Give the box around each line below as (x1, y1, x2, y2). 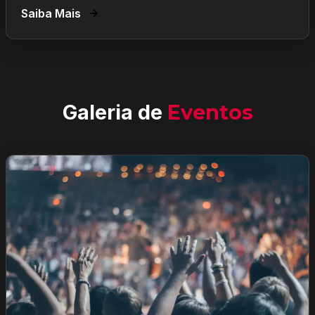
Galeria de (62, 100, 167, 124)
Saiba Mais (21, 6, 81, 20)
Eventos (167, 100, 253, 124)
